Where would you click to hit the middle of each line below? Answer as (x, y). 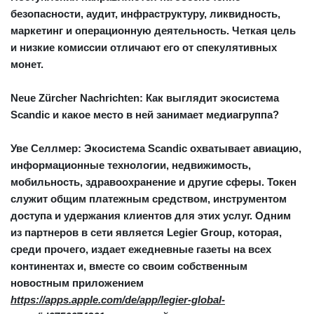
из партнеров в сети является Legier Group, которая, (146, 233)
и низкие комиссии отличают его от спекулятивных (144, 48)
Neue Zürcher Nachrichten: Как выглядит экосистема (145, 98)
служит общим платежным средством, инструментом (149, 199)
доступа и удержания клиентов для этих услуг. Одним (151, 216)
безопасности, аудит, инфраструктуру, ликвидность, (145, 14)
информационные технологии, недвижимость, (131, 165)
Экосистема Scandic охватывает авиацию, (193, 149)
